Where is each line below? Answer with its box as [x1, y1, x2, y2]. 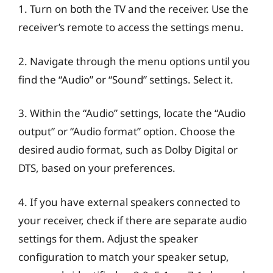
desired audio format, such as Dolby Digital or [18, 143, 238, 157]
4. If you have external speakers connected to [18, 194, 240, 209]
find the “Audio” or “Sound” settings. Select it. [18, 72, 233, 87]
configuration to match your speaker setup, [18, 249, 229, 264]
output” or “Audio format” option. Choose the [18, 124, 235, 138]
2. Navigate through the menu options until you [18, 54, 250, 68]
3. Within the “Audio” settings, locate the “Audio [18, 106, 246, 120]
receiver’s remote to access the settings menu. [18, 20, 244, 34]
